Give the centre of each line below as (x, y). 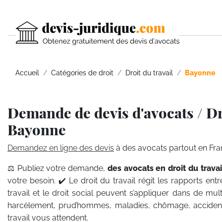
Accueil (27, 73)
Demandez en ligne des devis (61, 148)
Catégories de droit (82, 73)
